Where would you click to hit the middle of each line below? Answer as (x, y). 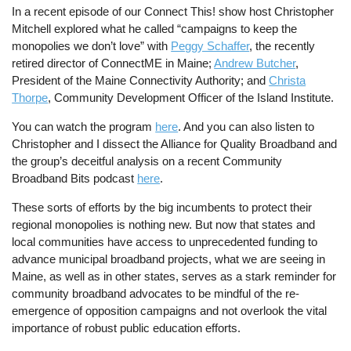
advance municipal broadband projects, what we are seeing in (169, 259)
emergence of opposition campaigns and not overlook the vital (170, 311)
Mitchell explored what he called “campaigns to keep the (155, 28)
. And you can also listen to (246, 127)
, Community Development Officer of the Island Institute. (191, 97)
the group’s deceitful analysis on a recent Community (147, 161)
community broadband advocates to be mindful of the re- (156, 294)
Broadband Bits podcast (75, 179)
